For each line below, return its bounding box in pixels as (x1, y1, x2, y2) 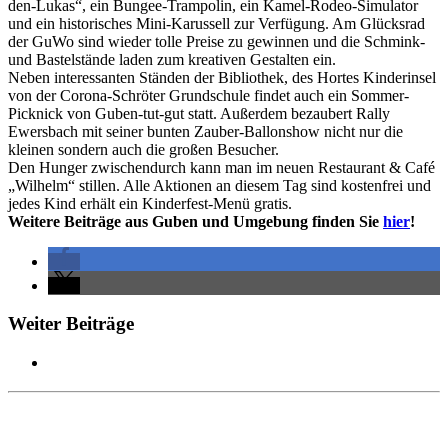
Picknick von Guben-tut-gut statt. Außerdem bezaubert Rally (8, 104, 390, 122)
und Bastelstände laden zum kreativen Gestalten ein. (8, 50, 336, 68)
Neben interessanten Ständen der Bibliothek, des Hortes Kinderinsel (8, 68, 436, 86)
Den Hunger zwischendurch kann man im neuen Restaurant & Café (8, 158, 435, 176)
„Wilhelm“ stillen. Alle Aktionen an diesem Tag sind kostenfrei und (8, 176, 431, 194)
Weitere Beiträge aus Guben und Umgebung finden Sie (8, 212, 383, 230)
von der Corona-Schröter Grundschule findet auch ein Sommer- (8, 86, 409, 104)
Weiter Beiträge (8, 313, 134, 335)
